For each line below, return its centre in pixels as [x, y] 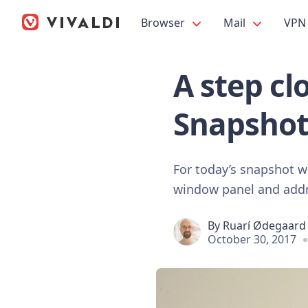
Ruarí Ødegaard [264, 225]
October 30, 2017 [252, 239]
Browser [164, 23]
